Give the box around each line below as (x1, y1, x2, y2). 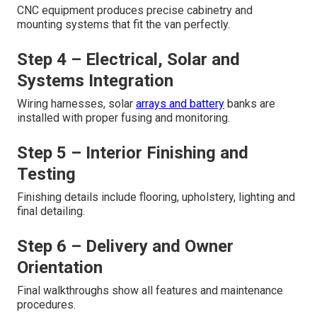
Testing (17, 164, 76, 185)
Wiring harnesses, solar (17, 97, 136, 111)
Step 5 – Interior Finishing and (17, 143, 248, 163)
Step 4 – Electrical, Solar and (17, 50, 240, 70)
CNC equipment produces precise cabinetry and (17, 4, 253, 18)
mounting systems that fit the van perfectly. (17, 18, 230, 32)
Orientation (17, 258, 103, 278)
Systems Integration (17, 71, 173, 91)
